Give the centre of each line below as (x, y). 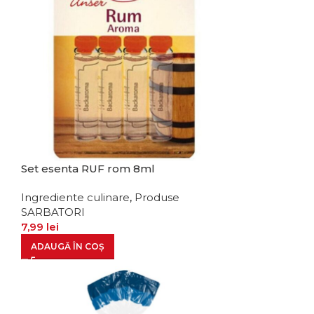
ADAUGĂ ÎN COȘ (67, 247)
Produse (157, 198)
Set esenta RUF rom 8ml (88, 169)
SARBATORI (53, 212)
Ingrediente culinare (75, 198)
